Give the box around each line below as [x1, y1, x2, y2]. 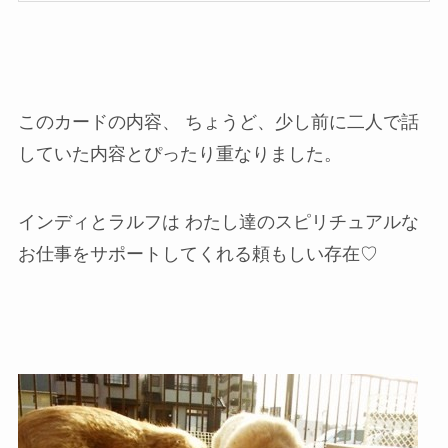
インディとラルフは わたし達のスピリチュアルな [17, 211, 419, 232]
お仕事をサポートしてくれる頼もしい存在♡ [17, 243, 378, 264]
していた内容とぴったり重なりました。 [17, 144, 342, 165]
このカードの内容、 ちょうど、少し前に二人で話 [17, 112, 419, 133]
